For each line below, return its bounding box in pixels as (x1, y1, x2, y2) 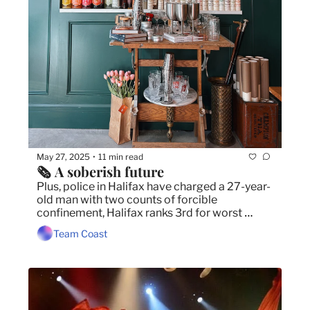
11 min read (98, 151, 143, 162)
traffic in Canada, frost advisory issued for (37, 219, 249, 233)
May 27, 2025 (37, 151, 90, 162)
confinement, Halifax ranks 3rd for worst (37, 206, 242, 220)
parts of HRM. (37, 232, 107, 246)
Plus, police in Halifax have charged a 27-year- (37, 180, 271, 194)
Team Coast (53, 227, 107, 239)
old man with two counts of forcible (37, 193, 217, 207)
